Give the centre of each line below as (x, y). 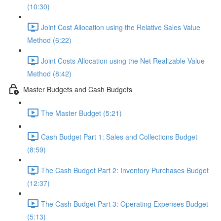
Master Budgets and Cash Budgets (78, 89)
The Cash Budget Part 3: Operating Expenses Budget (125, 203)
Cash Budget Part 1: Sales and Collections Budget (119, 136)
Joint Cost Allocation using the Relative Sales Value (121, 27)
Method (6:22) (49, 40)
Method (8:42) (49, 74)
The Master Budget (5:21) (81, 113)
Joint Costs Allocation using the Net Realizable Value (123, 60)
